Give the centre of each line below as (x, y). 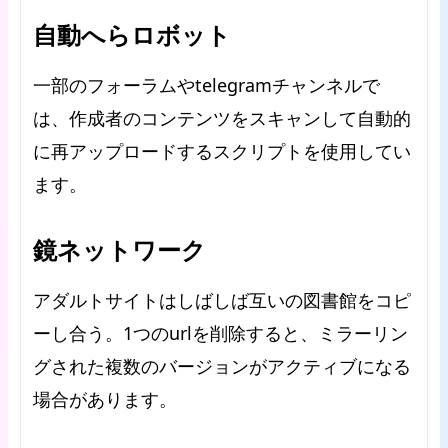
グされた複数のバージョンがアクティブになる (222, 366)
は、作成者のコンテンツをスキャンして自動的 (222, 118)
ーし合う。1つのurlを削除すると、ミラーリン (220, 333)
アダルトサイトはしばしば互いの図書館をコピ (222, 300)
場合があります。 (105, 399)
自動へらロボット (132, 34)
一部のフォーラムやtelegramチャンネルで (206, 85)
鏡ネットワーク (119, 249)
